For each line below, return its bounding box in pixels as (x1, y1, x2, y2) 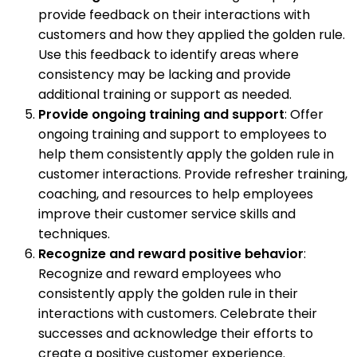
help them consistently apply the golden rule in (38, 144, 334, 163)
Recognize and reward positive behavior (38, 244, 304, 263)
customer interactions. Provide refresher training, (38, 164, 347, 183)
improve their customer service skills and (38, 204, 296, 223)
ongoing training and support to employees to (38, 124, 327, 143)
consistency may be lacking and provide (38, 65, 291, 84)
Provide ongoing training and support (38, 104, 284, 124)
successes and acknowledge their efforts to (38, 324, 313, 343)
